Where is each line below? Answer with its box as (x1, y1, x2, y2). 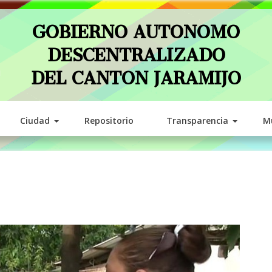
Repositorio (84, 115, 134, 126)
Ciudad (19, 115, 50, 126)
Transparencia (166, 115, 228, 126)
